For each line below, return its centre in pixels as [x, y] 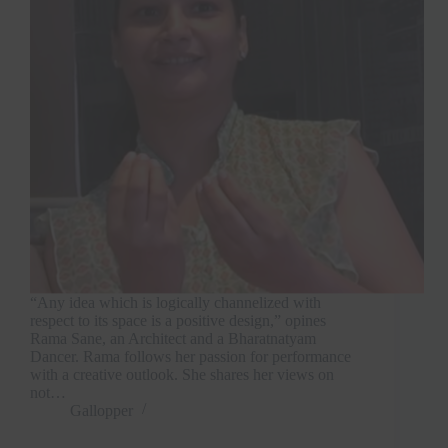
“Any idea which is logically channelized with [175, 302]
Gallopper [101, 410]
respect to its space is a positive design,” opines [178, 320]
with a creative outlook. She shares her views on [182, 374]
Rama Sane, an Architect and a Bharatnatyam [173, 338]
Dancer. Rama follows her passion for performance [190, 356]
